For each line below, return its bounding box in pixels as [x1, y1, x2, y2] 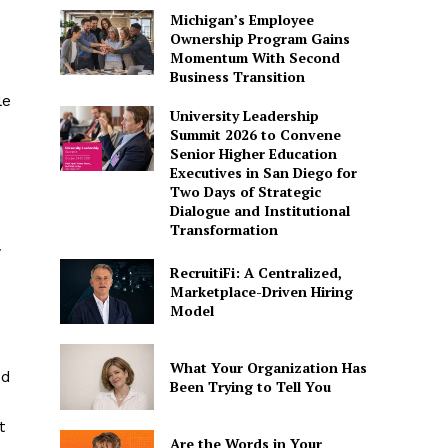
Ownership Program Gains [169, 28, 350, 48]
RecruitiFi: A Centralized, [169, 263, 342, 282]
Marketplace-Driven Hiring [169, 282, 353, 301]
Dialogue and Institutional [169, 200, 350, 220]
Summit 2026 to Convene [169, 124, 341, 144]
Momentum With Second [169, 47, 340, 67]
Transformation [169, 219, 278, 239]
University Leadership [169, 105, 319, 125]
